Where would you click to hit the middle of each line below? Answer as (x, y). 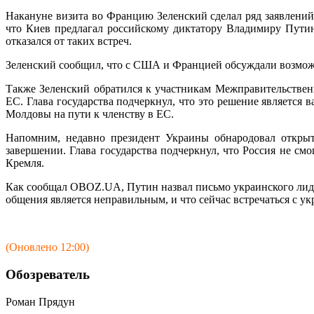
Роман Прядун (40, 301)
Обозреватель (48, 274)
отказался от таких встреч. (69, 41)
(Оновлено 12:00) (47, 247)
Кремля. (25, 163)
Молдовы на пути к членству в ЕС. (90, 114)
